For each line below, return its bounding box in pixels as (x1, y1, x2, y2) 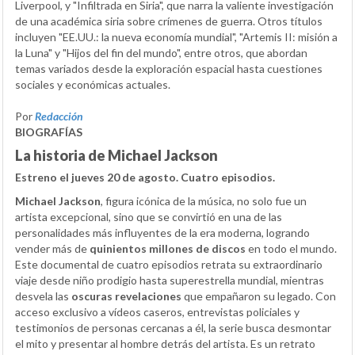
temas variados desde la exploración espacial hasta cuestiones (15, 62, 323, 76)
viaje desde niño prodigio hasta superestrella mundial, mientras (15, 273, 324, 288)
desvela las (15, 289, 71, 303)
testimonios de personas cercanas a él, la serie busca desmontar (15, 321, 331, 335)
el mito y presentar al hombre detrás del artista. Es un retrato (15, 337, 315, 351)
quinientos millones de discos (90, 242, 246, 256)
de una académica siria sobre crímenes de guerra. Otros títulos (15, 14, 323, 29)
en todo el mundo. (246, 242, 337, 256)
